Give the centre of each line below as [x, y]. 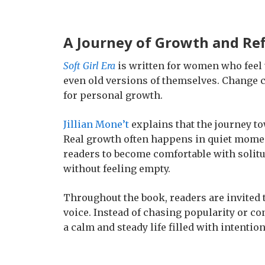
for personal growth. [113, 95]
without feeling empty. [117, 169]
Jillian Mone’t [96, 124]
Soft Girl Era [89, 66]
